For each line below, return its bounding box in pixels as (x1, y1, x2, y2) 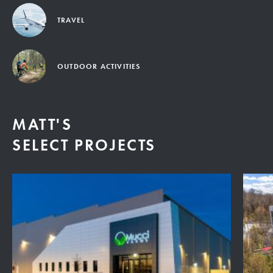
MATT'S (12, 114, 73, 135)
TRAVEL (57, 15, 85, 25)
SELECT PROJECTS (12, 135, 156, 155)
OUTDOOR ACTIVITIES (57, 62, 141, 71)
